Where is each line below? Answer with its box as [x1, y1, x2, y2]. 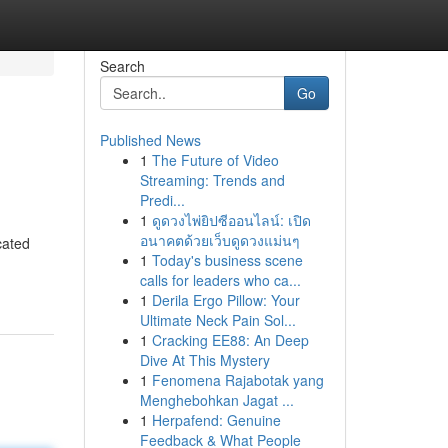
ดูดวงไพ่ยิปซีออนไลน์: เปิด [151, 210, 311, 230]
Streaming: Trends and [139, 170, 285, 190]
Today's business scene [151, 250, 303, 270]
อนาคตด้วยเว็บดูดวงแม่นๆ [139, 230, 300, 250]
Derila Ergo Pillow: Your [151, 290, 300, 310]
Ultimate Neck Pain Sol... [139, 310, 296, 330]
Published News [99, 130, 201, 150]
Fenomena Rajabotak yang [151, 370, 324, 390]
